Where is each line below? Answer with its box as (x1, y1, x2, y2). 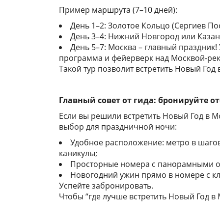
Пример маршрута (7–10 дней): (59, 4, 177, 15)
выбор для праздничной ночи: (59, 121, 177, 132)
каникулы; (59, 148, 97, 159)
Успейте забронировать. (59, 180, 153, 191)
